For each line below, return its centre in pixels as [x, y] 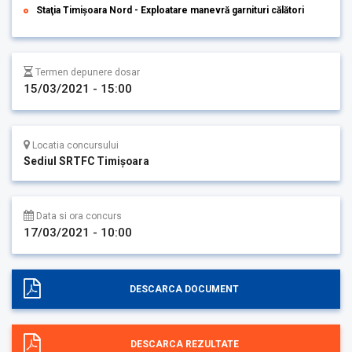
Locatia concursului [74, 146]
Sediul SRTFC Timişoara [86, 161]
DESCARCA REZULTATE [184, 345]
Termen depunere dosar [86, 73]
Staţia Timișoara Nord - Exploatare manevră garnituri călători [170, 11]
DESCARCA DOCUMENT [184, 290]
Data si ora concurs [78, 216]
